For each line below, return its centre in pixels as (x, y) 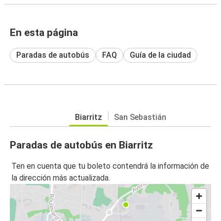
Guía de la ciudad (160, 55)
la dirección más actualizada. (61, 178)
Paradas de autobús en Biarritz (81, 145)
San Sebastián (140, 117)
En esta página (44, 32)
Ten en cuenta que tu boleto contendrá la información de (110, 166)
